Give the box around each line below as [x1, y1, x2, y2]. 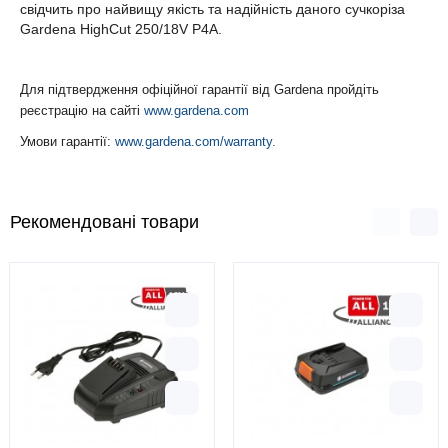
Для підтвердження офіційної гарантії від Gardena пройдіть [20, 82, 379, 98]
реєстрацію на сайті [20, 103, 144, 119]
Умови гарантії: [20, 134, 115, 150]
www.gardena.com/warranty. [115, 134, 276, 150]
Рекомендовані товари [10, 212, 199, 233]
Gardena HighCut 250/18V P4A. [20, 21, 222, 38]
